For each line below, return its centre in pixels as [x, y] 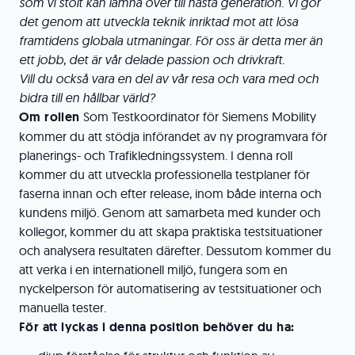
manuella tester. [63, 307]
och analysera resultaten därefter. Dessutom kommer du [175, 250]
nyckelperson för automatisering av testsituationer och [170, 288]
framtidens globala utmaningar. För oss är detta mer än [171, 40]
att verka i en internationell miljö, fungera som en [153, 269]
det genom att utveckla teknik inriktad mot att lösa [158, 21]
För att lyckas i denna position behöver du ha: [157, 327]
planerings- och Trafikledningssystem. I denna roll [156, 155]
